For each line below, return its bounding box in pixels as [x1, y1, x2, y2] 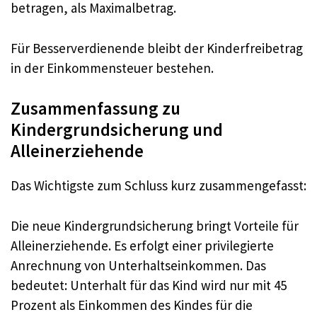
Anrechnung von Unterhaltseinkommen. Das [11, 256, 266, 274]
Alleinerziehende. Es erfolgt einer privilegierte [11, 236, 274, 254]
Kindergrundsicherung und [11, 118, 223, 142]
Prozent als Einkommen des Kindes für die [11, 296, 253, 313]
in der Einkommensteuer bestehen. [11, 59, 214, 76]
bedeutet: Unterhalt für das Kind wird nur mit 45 [11, 276, 287, 294]
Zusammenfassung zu [11, 97, 180, 120]
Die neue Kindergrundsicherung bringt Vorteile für [11, 217, 299, 234]
